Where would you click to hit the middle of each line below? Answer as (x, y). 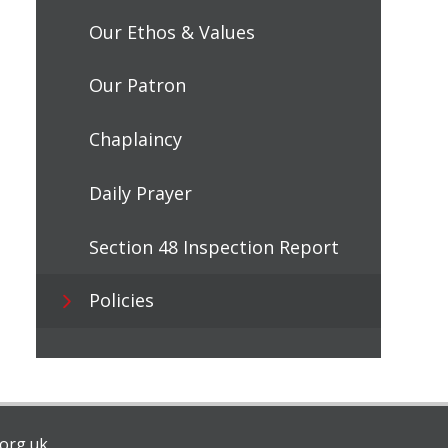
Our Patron (137, 85)
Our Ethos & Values (171, 31)
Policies (121, 300)
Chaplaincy (135, 139)
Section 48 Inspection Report (213, 246)
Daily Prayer (140, 192)
